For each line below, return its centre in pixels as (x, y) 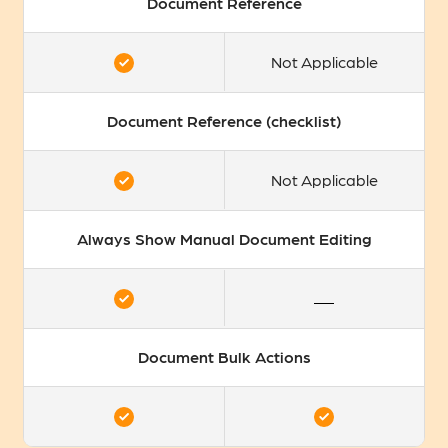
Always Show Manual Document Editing (224, 239)
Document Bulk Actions (224, 357)
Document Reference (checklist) (224, 121)
